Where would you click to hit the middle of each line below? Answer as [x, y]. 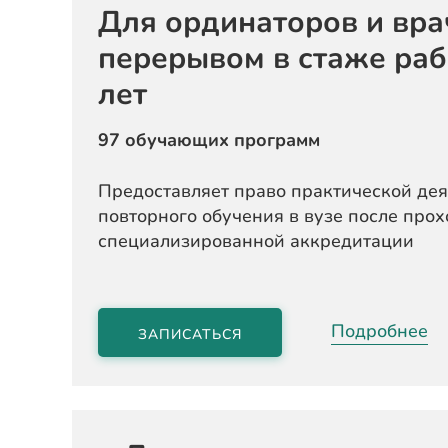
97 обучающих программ [209, 140]
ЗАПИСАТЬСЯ [190, 334]
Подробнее [379, 330]
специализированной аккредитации [256, 241]
